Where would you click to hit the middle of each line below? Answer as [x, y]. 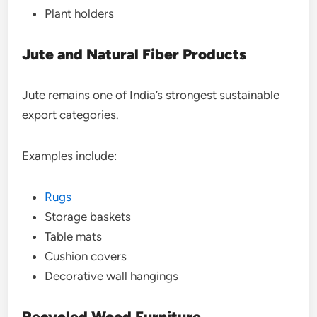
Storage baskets [88, 217]
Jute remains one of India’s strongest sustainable [151, 95]
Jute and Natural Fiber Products [134, 54]
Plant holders [80, 13]
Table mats [74, 236]
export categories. [71, 115]
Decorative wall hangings [112, 276]
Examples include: [70, 156]
